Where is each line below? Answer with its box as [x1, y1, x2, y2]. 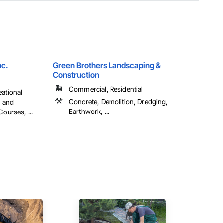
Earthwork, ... [69, 107, 110, 116]
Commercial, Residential [69, 85, 143, 94]
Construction [53, 70, 99, 80]
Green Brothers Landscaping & [53, 60, 161, 71]
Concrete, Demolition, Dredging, [69, 97, 168, 106]
